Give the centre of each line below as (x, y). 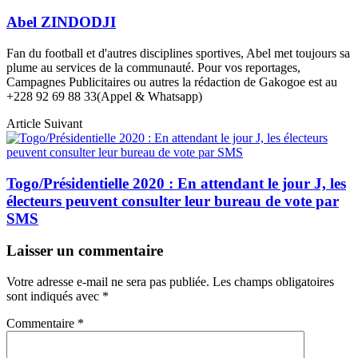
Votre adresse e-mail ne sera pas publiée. (108, 282)
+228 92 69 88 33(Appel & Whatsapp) (104, 97)
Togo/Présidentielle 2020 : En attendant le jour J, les (176, 183)
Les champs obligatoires (273, 282)
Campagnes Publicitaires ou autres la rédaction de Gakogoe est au (172, 82)
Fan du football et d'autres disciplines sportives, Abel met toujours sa (178, 54)
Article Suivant (44, 124)
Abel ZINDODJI (61, 22)
